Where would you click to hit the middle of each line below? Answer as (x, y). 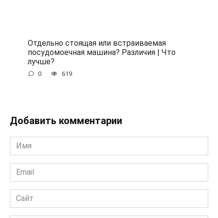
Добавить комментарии (66, 121)
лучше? (41, 61)
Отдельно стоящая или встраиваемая (97, 43)
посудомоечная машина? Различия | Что (101, 52)
